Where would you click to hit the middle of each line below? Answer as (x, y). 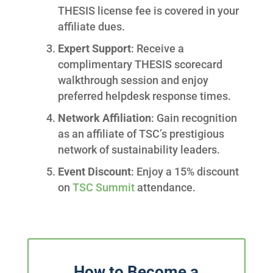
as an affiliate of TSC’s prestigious (141, 134)
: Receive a (157, 49)
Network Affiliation (104, 118)
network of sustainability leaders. (139, 150)
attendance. (165, 188)
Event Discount (94, 172)
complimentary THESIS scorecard (140, 65)
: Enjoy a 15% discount (185, 172)
